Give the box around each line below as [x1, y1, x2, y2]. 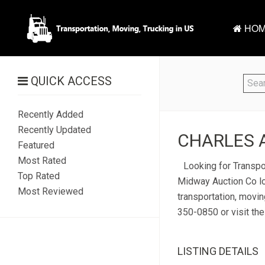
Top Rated [18, 170, 60, 182]
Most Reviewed [18, 186, 83, 197]
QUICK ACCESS [28, 74, 112, 88]
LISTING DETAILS [177, 245, 258, 257]
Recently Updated [18, 124, 91, 135]
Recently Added [18, 109, 83, 120]
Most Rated [18, 155, 66, 166]
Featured [18, 140, 54, 151]
